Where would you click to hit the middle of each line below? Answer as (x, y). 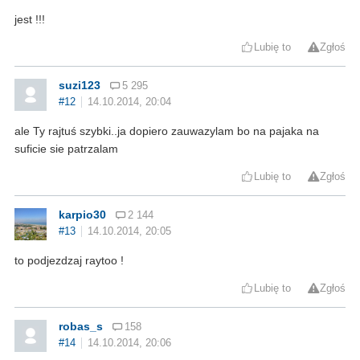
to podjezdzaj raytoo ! (69, 260)
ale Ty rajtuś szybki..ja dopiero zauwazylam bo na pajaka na (167, 131)
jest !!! (30, 19)
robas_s (81, 326)
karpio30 (82, 214)
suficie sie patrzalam (66, 148)
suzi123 (80, 85)
